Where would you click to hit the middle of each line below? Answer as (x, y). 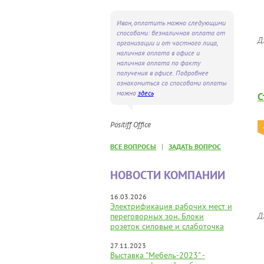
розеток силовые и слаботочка (167, 226)
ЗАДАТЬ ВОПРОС (195, 146)
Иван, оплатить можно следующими (171, 23)
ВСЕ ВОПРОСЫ (133, 146)
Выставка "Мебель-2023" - (158, 255)
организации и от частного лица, (167, 43)
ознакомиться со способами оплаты (171, 83)
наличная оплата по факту (158, 63)
